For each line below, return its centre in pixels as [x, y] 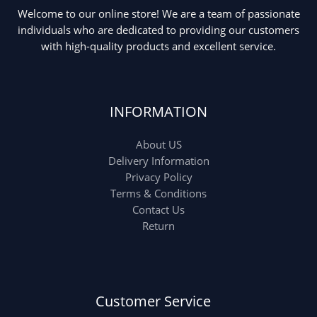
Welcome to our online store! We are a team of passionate [158, 14]
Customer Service [153, 301]
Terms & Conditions [158, 193]
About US [158, 144]
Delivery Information [158, 160]
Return [158, 225]
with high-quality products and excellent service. [158, 46]
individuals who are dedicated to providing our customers [158, 30]
